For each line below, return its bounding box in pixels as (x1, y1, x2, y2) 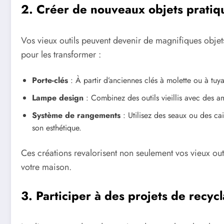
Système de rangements (32, 109, 120, 121)
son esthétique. (32, 122, 81, 134)
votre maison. (21, 160, 71, 174)
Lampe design (32, 92, 83, 104)
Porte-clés (32, 74, 68, 86)
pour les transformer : (21, 47, 101, 61)
